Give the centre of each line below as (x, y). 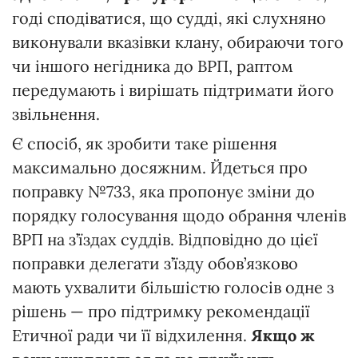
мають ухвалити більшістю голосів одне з (173, 287)
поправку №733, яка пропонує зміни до (163, 191)
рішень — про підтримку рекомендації (161, 311)
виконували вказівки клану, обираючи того (178, 42)
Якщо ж (283, 335)
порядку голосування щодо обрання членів (179, 215)
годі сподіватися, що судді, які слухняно (169, 18)
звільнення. (56, 113)
